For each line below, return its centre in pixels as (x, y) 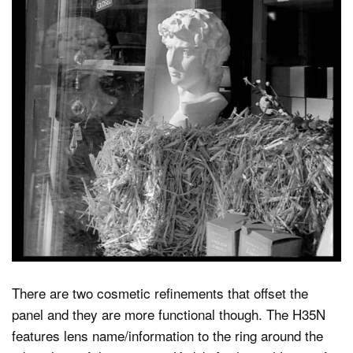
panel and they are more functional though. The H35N (169, 314)
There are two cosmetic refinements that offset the (160, 292)
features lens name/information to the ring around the (167, 335)
